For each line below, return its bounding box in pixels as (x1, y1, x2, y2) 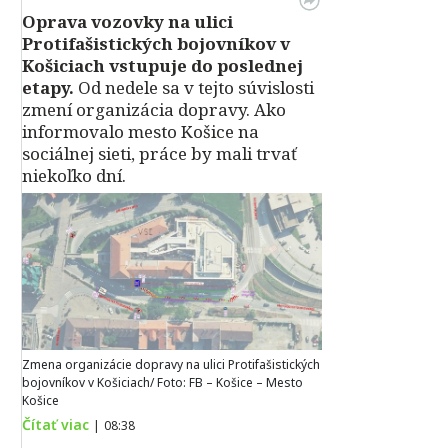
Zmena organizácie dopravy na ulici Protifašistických (22, 356, 320, 374)
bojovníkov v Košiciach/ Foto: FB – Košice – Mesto (22, 374, 303, 392)
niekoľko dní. (22, 164, 126, 188)
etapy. (22, 76, 74, 100)
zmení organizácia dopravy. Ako (22, 98, 286, 122)
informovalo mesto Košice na (22, 120, 259, 144)
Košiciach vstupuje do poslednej (22, 54, 303, 78)
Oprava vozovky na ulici (22, 10, 233, 34)
